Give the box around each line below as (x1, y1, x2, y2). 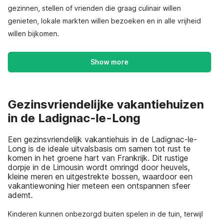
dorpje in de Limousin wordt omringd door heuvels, (8, 162, 190, 172)
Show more (90, 58, 129, 66)
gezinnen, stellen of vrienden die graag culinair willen (8, 4, 181, 12)
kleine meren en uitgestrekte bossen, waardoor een (8, 171, 193, 181)
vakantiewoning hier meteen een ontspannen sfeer (8, 180, 190, 191)
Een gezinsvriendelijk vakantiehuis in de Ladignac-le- (8, 134, 197, 144)
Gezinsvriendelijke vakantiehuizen (8, 97, 204, 111)
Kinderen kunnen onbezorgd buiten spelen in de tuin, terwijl (8, 209, 203, 218)
